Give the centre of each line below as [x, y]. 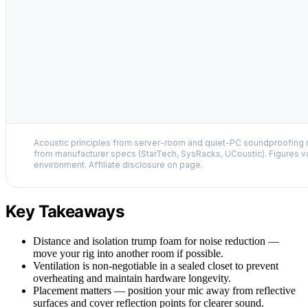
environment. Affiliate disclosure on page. [118, 165]
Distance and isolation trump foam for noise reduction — [156, 241]
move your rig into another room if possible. [128, 253]
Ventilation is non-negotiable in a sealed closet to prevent [156, 265]
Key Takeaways [65, 211]
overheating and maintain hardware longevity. [132, 278]
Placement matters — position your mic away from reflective [164, 290]
